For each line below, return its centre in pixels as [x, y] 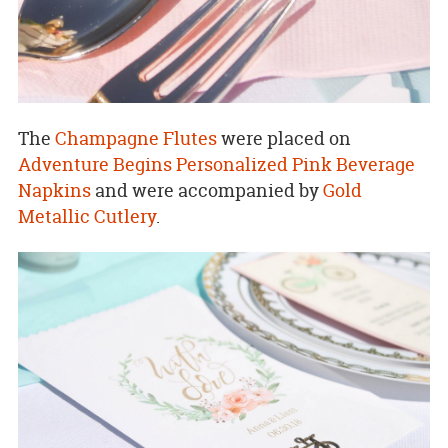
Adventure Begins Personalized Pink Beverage [216, 164]
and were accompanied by [206, 190]
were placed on [283, 138]
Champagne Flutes [135, 138]
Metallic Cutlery [86, 216]
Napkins [54, 190]
